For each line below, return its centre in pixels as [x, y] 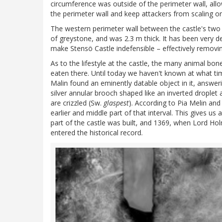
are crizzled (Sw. [77, 103]
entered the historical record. [97, 133]
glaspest [116, 103]
